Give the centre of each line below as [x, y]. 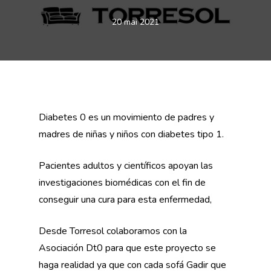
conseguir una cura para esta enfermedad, [125, 200]
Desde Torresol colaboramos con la [113, 231]
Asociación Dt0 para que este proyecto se [127, 248]
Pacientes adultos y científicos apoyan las [126, 166]
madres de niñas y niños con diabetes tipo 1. [131, 134]
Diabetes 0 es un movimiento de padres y [126, 117]
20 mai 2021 [135, 22]
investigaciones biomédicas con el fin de [122, 183]
